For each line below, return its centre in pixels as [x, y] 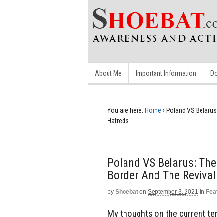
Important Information [166, 73]
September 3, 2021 [173, 192]
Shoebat [127, 192]
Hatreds [118, 121]
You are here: [125, 110]
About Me [108, 73]
